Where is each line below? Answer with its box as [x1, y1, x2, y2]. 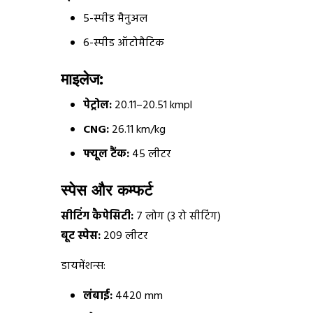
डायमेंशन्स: [61, 257, 105, 276]
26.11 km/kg [112, 121, 166, 140]
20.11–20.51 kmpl [112, 96, 192, 115]
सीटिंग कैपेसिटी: [61, 208, 136, 226]
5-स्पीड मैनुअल [83, 10, 147, 29]
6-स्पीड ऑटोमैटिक [83, 34, 164, 53]
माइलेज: [61, 69, 103, 89]
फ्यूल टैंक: [83, 145, 132, 164]
